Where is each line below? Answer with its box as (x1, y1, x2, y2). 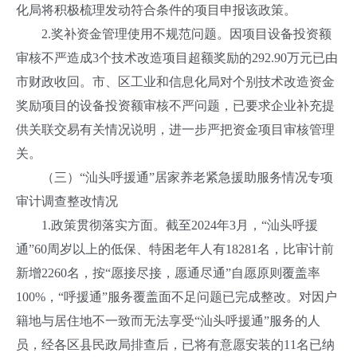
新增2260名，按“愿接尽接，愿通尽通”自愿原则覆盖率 (16, 266, 320, 280)
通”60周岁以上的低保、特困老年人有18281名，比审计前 (16, 242, 334, 256)
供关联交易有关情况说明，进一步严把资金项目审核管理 (16, 123, 335, 136)
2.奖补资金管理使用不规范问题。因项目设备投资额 (16, 27, 331, 41)
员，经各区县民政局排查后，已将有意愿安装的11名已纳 (16, 338, 335, 351)
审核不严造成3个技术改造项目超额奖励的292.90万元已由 (16, 51, 338, 65)
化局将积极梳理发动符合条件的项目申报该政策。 (16, 3, 296, 17)
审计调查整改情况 (16, 194, 118, 208)
